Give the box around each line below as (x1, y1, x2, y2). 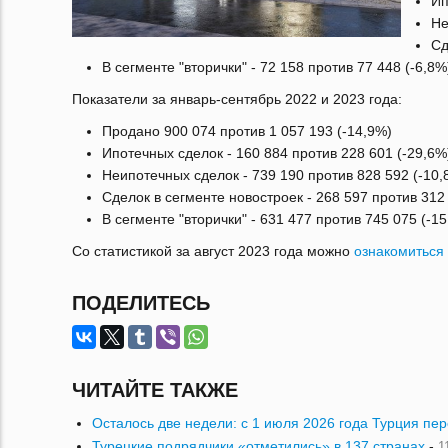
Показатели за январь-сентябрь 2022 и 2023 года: (72, 91, 402, 107)
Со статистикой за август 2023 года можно (72, 243, 354, 259)
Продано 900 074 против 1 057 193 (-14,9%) (102, 123, 392, 139)
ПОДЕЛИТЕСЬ (72, 292, 210, 314)
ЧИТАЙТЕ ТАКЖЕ (72, 379, 238, 401)
